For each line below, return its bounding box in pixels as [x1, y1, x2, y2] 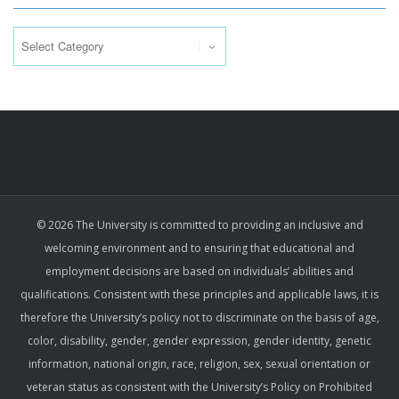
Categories [12, 12, 84, 29]
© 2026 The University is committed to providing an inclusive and [36, 217, 363, 233]
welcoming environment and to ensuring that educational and [45, 240, 354, 256]
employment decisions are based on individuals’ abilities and [45, 264, 354, 280]
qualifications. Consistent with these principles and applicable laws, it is [20, 287, 379, 303]
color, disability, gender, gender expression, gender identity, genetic [28, 333, 371, 349]
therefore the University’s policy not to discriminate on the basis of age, [20, 310, 379, 326]
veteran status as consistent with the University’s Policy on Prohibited [27, 379, 372, 395]
